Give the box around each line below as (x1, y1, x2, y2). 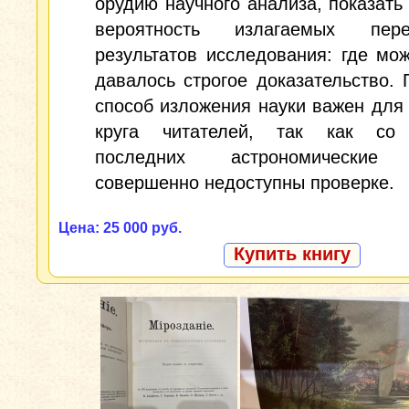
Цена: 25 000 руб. (58, 220, 182, 236)
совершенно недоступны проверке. (95, 173, 394, 193)
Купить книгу (234, 244, 351, 264)
